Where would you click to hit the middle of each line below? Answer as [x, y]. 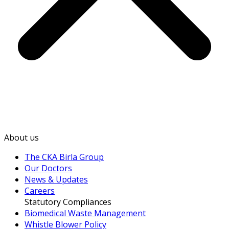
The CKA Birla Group [64, 157]
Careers [40, 190]
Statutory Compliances [68, 202]
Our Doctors [48, 168]
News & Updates [56, 179]
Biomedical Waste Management [85, 213]
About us [21, 137]
